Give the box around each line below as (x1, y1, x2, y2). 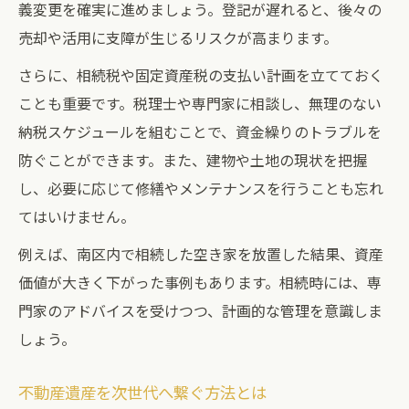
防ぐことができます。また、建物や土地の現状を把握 (18, 149, 367, 171)
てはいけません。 (18, 205, 135, 227)
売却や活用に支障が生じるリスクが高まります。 (18, 26, 338, 48)
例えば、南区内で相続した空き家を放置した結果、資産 (18, 243, 383, 265)
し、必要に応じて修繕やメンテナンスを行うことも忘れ (18, 177, 383, 199)
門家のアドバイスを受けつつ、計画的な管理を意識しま (18, 299, 383, 321)
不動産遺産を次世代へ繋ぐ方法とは (18, 381, 267, 404)
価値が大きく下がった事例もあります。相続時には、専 (18, 271, 382, 293)
